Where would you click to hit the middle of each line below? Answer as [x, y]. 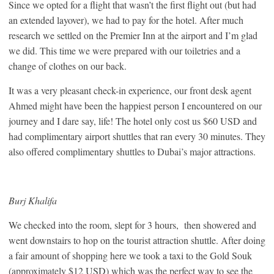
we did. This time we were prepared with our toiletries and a [124, 50]
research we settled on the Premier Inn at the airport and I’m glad [133, 35]
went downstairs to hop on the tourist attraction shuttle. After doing [137, 240]
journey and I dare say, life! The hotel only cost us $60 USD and [133, 120]
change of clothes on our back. [68, 65]
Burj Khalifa [33, 200]
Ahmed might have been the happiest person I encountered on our [135, 105]
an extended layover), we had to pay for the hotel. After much [126, 20]
